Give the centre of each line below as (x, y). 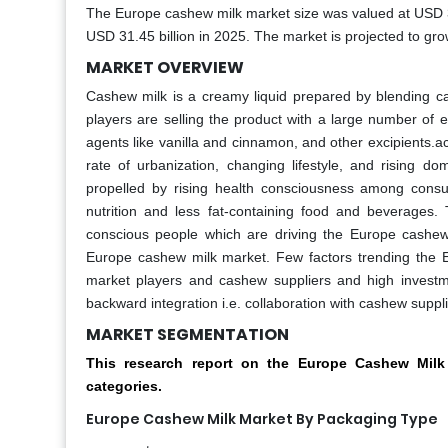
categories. (124, 386)
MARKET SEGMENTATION (187, 335)
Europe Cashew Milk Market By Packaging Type (262, 419)
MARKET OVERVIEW (165, 68)
